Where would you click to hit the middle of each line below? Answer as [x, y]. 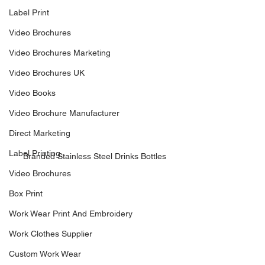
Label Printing [35, 153]
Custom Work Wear [45, 254]
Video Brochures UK [47, 73]
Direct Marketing [40, 133]
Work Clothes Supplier [51, 234]
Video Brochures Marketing [60, 53]
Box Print [26, 193]
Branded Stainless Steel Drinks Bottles [95, 156]
